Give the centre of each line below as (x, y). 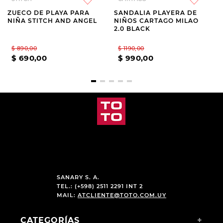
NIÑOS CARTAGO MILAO (156, 21)
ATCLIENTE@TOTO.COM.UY (122, 195)
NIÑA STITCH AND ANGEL (52, 21)
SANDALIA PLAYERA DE (156, 13)
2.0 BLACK (132, 29)
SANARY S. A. (78, 177)
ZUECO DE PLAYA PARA (49, 13)
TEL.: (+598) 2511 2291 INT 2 (100, 186)
